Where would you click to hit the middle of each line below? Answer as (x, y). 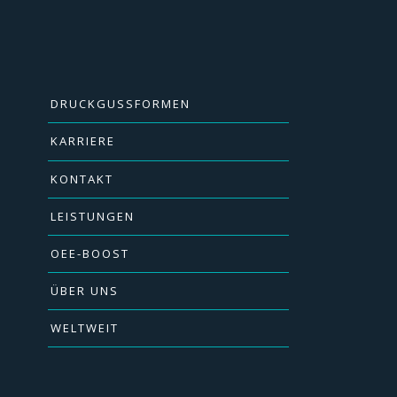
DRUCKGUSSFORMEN (120, 104)
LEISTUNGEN (92, 216)
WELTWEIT (84, 328)
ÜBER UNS (84, 291)
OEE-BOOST (90, 253)
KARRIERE (82, 141)
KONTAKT (82, 179)
